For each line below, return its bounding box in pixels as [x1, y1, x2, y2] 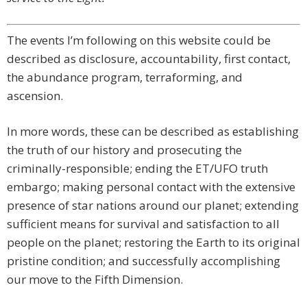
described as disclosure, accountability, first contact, [7, 51, 291, 67]
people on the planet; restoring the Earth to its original [7, 234, 300, 251]
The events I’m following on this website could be [7, 32, 271, 49]
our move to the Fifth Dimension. [7, 271, 183, 288]
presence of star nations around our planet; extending [7, 197, 299, 214]
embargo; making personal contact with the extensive [7, 179, 295, 195]
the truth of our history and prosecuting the [7, 142, 242, 158]
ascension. [7, 88, 63, 104]
